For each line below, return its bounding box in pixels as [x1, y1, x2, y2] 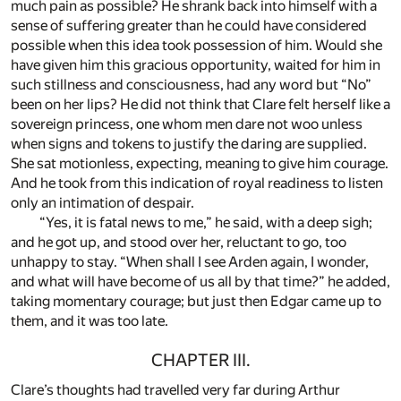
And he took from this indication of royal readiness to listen [11, 175, 383, 192]
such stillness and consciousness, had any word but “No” [11, 76, 371, 94]
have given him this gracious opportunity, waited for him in [11, 56, 380, 74]
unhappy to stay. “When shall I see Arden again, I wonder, [11, 253, 369, 271]
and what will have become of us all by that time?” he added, [11, 273, 390, 291]
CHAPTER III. [150, 349, 251, 371]
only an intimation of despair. [11, 194, 194, 212]
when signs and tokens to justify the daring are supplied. [11, 135, 367, 153]
